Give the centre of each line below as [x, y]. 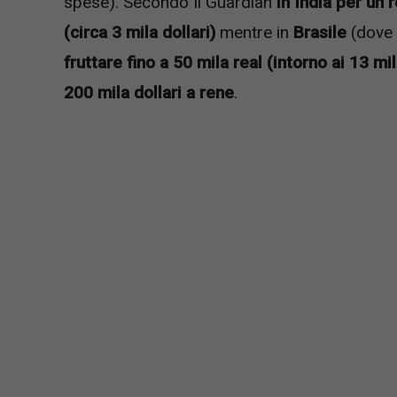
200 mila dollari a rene [149, 92]
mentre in [254, 32]
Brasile [320, 32]
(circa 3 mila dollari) [140, 32]
